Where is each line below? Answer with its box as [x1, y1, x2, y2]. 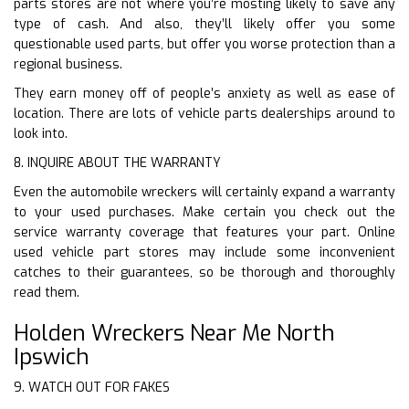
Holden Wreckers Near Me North [14, 318, 335, 348]
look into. [14, 124, 68, 142]
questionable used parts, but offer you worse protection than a [14, 35, 395, 53]
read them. [14, 283, 79, 301]
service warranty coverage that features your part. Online [14, 223, 395, 241]
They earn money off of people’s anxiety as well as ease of [14, 84, 395, 102]
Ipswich [14, 341, 89, 372]
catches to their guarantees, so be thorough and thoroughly [14, 263, 395, 281]
